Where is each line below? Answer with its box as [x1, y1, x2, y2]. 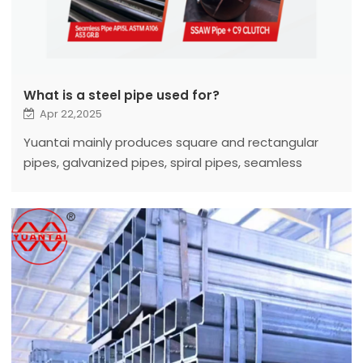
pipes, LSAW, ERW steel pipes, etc [23, 173, 223, 191]
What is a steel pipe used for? [23, 86, 220, 104]
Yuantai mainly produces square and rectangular [23, 133, 318, 151]
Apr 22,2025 [39, 105, 102, 122]
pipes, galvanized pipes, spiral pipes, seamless [23, 153, 302, 171]
